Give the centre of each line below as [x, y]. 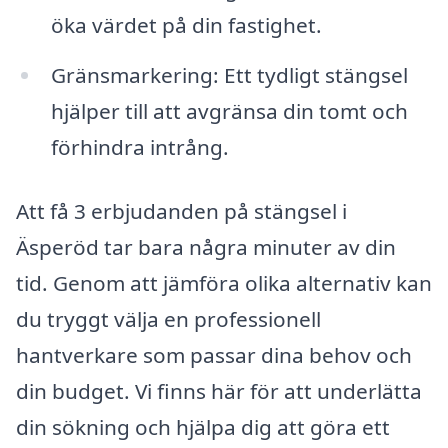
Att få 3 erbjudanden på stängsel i [181, 210]
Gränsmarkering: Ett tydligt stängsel [229, 75]
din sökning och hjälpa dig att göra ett [203, 426]
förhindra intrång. [139, 147]
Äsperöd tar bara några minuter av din [206, 246]
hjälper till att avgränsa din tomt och [229, 111]
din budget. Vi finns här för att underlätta [219, 390]
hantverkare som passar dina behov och [214, 354]
